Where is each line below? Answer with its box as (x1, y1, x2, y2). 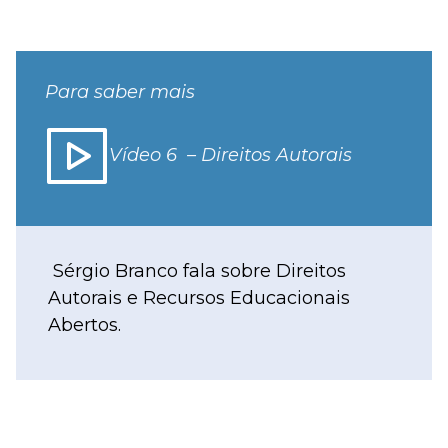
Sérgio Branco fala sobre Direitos (48, 260, 346, 283)
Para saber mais (44, 81, 195, 104)
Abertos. (48, 314, 121, 337)
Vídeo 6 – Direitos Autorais (108, 144, 352, 167)
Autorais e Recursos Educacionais (48, 287, 350, 310)
